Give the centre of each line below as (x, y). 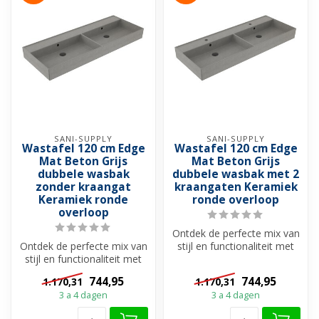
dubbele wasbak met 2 (236, 174)
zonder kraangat (83, 187)
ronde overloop (236, 200)
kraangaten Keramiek (236, 187)
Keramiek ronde (83, 200)
